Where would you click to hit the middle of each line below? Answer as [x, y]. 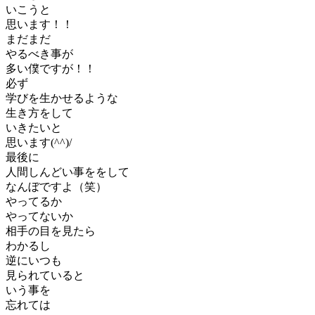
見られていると [45, 275]
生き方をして [39, 112]
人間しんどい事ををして [67, 172]
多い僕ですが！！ [51, 68]
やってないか [39, 216]
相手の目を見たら [51, 231]
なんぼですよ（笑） [56, 186]
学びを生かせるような [62, 98]
